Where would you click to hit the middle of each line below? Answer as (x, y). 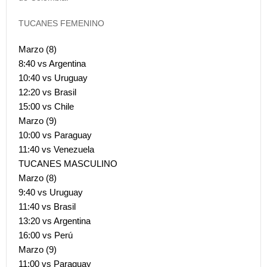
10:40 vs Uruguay (53, 77)
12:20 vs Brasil (47, 92)
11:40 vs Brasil (47, 206)
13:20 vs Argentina (55, 221)
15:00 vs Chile (46, 106)
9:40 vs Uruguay (51, 192)
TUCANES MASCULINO (68, 163)
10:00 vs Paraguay (55, 135)
